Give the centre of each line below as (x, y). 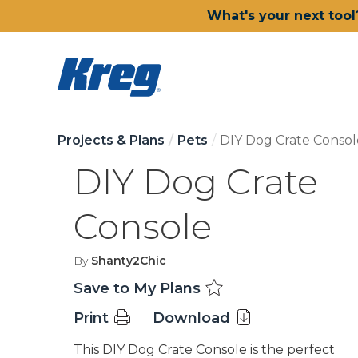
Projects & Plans (111, 140)
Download (193, 318)
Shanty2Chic (129, 261)
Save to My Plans (139, 288)
